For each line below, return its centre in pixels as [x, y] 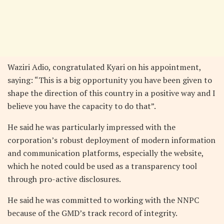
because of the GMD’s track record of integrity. [92, 213]
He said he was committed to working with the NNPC [103, 200]
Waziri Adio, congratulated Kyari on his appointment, [104, 67]
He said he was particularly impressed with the [91, 127]
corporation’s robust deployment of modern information [111, 140]
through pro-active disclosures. [64, 179]
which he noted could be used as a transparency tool [102, 166]
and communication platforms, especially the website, [105, 153]
